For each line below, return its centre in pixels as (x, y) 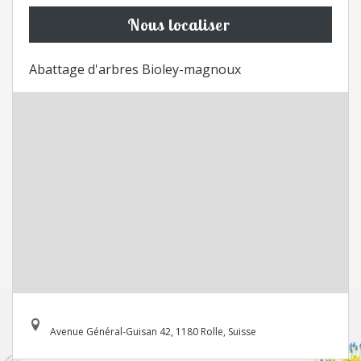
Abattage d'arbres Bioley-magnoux (135, 69)
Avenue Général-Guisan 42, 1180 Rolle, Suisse (153, 332)
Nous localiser (178, 25)
